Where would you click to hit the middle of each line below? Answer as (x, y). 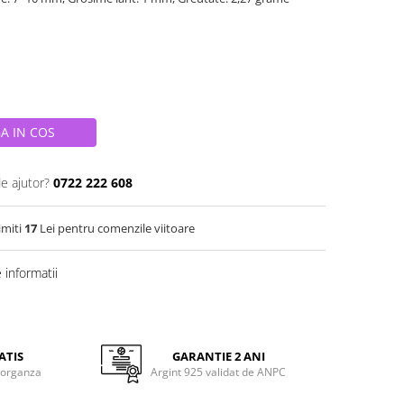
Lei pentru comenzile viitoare (116, 228)
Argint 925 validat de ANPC (219, 372)
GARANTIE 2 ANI (218, 356)
